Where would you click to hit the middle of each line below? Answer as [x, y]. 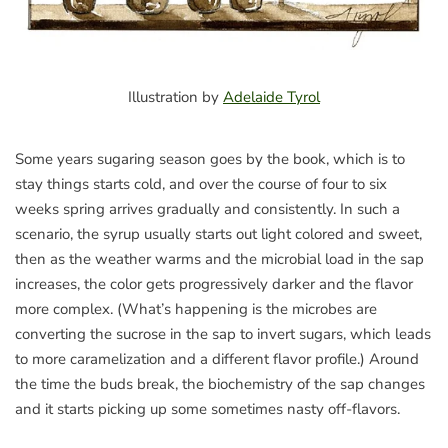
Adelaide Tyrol [271, 97]
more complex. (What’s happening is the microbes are [196, 309]
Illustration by [175, 97]
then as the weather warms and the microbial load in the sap [219, 259]
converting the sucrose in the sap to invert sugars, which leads [223, 334]
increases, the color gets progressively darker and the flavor [214, 284]
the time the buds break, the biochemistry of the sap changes [220, 384]
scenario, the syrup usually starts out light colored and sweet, [218, 234]
